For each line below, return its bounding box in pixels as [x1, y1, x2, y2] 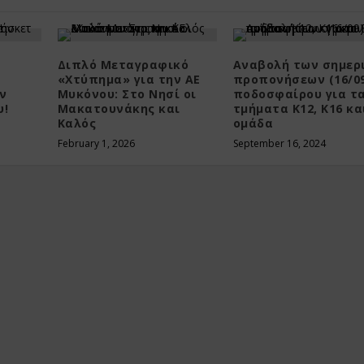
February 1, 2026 [57, 136, 135, 150]
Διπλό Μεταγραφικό [57, 56, 189, 72]
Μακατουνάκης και [57, 100, 180, 116]
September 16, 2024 [232, 136, 326, 150]
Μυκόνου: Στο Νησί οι [57, 85, 197, 102]
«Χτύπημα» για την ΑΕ [57, 71, 201, 87]
